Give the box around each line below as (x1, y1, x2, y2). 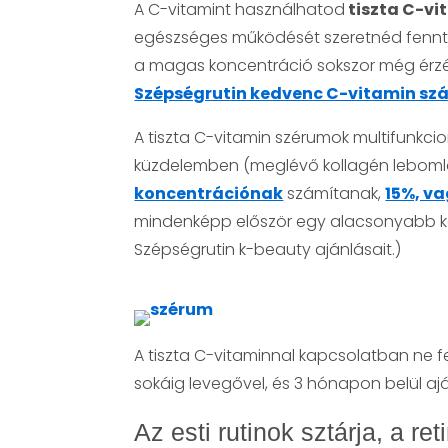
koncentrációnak (134, 181, 284, 205)
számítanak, (283, 181, 386, 205)
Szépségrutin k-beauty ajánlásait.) (134, 237, 402, 261)
